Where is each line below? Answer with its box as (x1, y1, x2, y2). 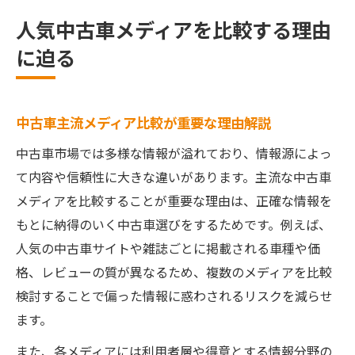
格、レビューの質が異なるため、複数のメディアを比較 (16, 262, 332, 281)
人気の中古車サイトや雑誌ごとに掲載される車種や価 (16, 239, 320, 258)
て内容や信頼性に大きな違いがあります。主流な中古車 (16, 167, 331, 186)
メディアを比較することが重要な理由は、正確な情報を (16, 191, 332, 210)
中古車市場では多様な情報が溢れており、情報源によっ (16, 143, 332, 162)
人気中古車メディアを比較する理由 (16, 15, 331, 44)
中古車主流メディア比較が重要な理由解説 (16, 113, 271, 132)
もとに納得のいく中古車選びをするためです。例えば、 (16, 215, 331, 234)
